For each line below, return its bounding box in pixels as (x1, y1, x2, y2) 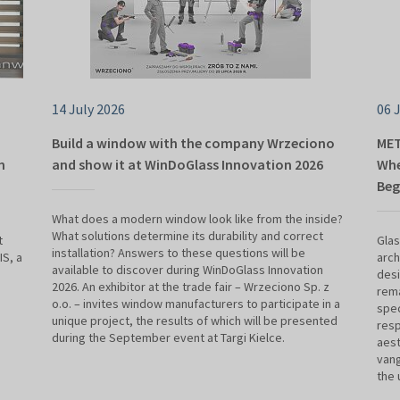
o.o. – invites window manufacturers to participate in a (52, 296, 340, 312)
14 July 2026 (52, 100, 125, 119)
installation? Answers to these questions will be (52, 245, 305, 262)
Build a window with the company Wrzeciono (52, 134, 335, 153)
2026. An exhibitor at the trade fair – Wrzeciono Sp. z (52, 279, 329, 296)
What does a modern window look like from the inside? (52, 211, 343, 228)
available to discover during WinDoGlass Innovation (52, 262, 323, 279)
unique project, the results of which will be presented (52, 312, 337, 329)
